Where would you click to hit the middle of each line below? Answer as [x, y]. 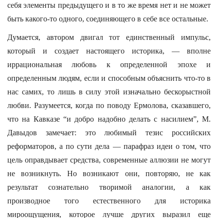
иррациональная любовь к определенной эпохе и [109, 64]
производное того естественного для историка [109, 201]
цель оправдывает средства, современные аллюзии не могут [109, 160]
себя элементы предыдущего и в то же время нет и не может [109, 5]
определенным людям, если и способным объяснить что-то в [109, 78]
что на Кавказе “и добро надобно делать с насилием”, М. [109, 119]
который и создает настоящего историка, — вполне [109, 51]
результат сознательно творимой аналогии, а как [109, 187]
